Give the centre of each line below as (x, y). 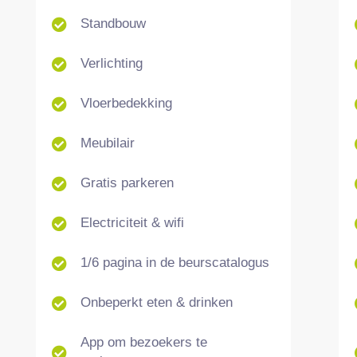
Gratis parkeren (127, 183)
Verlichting (111, 63)
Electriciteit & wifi (132, 223)
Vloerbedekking (126, 103)
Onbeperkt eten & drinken (156, 302)
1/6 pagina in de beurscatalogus (175, 263)
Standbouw (113, 24)
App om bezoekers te (143, 342)
